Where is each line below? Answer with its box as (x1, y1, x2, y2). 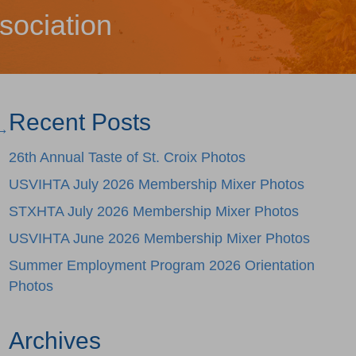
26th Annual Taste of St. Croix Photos (8, 149, 246, 165)
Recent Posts (8, 109, 151, 135)
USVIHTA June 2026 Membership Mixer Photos (8, 230, 310, 246)
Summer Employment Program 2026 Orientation (8, 257, 315, 273)
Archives (8, 327, 101, 354)
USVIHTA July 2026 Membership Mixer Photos (8, 176, 304, 192)
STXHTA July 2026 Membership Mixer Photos (8, 203, 299, 219)
